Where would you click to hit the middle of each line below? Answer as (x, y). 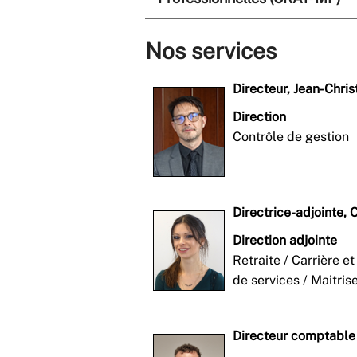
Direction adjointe (285, 240)
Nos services (211, 50)
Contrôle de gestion (291, 136)
